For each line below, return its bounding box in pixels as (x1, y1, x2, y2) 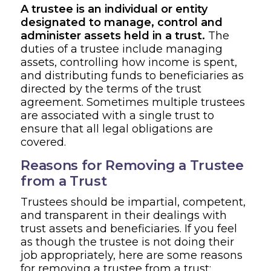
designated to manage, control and (21, 15, 223, 29)
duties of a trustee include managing (21, 42, 223, 56)
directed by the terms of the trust (21, 82, 202, 96)
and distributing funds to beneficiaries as (21, 68, 244, 82)
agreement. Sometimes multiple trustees (21, 95, 246, 109)
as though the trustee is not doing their (21, 235, 235, 249)
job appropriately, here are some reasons (21, 248, 243, 262)
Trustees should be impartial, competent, (21, 195, 246, 209)
